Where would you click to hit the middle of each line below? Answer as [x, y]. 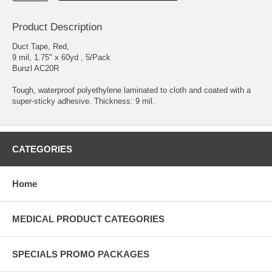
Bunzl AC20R [36, 68]
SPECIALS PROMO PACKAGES [81, 254]
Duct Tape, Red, [41, 46]
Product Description [57, 27]
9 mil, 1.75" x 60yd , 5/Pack [61, 57]
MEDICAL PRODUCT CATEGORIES [88, 219]
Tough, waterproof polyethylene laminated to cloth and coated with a [131, 90]
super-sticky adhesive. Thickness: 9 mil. [83, 101]
